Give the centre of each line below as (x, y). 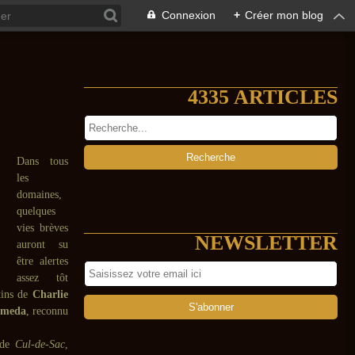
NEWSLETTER (266, 243)
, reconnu (47, 311)
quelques (36, 211)
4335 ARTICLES (263, 97)
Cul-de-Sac (40, 344)
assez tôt (42, 278)
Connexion (189, 15)
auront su (42, 244)
